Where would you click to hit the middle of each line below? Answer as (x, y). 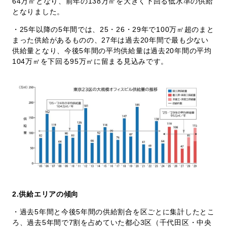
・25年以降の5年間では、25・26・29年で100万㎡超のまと (113, 29)
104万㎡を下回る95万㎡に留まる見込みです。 (90, 61)
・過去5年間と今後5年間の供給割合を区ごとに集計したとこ (113, 212)
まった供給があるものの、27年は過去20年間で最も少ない (110, 40)
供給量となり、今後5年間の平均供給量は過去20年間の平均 (112, 51)
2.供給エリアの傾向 (45, 194)
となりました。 (38, 12)
